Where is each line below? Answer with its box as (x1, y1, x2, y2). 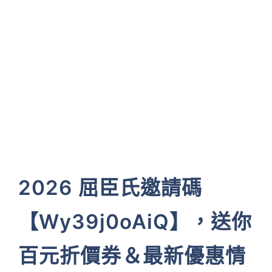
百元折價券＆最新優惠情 (18, 243, 246, 268)
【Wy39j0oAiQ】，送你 (18, 209, 253, 234)
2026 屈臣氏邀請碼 (18, 175, 203, 200)
